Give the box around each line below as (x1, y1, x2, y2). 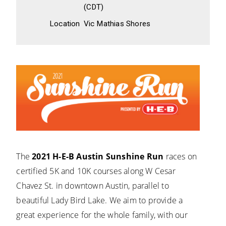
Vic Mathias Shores (83, 19, 151, 28)
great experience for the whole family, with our (16, 209, 188, 221)
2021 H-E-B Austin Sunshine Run (32, 151, 164, 162)
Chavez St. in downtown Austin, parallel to (16, 180, 169, 192)
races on (163, 151, 197, 162)
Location (49, 19, 80, 28)
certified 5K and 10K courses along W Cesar (16, 165, 176, 177)
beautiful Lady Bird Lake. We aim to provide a (16, 195, 183, 206)
